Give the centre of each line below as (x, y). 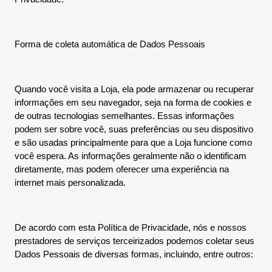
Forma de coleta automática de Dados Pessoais (110, 44)
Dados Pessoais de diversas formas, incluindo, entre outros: (134, 254)
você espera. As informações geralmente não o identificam (131, 156)
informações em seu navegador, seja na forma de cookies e (133, 102)
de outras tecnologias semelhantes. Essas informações (124, 116)
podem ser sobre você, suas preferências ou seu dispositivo (134, 129)
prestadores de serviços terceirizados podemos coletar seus (134, 241)
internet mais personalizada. (70, 182)
